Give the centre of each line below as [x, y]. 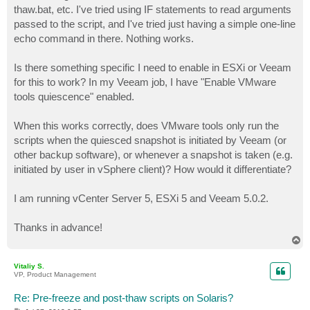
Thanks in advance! [58, 228]
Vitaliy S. [29, 266]
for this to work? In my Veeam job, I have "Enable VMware [145, 82]
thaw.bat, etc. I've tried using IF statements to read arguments [153, 10]
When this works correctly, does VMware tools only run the [146, 126]
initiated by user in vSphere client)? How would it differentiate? [153, 170]
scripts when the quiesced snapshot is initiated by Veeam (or [150, 140]
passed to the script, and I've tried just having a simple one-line [155, 24]
